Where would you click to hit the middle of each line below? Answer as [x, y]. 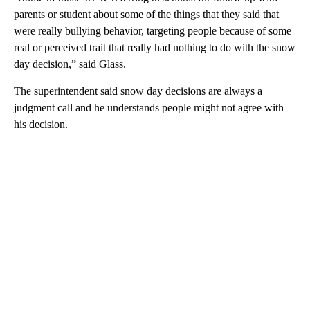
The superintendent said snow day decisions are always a [138, 91]
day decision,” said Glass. [70, 64]
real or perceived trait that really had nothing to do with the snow [155, 47]
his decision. [41, 124]
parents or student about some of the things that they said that [146, 14]
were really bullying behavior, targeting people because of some [153, 30]
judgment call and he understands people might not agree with [149, 107]
